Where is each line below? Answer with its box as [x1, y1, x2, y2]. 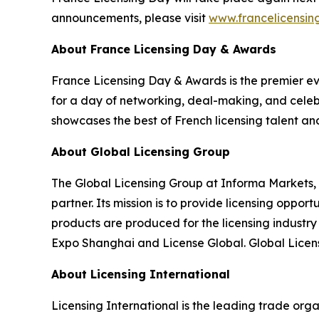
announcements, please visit [51, 11, 209, 26]
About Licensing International [51, 267, 230, 282]
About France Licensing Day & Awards [51, 42, 276, 57]
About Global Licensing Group [51, 145, 230, 159]
